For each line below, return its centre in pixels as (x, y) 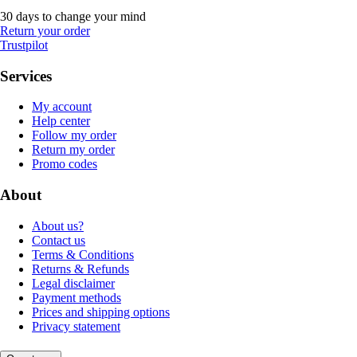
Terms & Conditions (83, 254)
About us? (58, 226)
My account (62, 107)
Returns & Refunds (80, 269)
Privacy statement (76, 326)
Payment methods (76, 297)
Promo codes (65, 164)
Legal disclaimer (73, 283)
